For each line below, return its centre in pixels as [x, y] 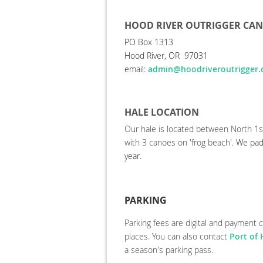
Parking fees [148, 223]
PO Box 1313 [149, 42]
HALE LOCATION [162, 112]
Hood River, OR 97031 [166, 55]
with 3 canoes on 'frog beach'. [180, 142]
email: [136, 69]
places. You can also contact [177, 236]
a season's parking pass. [171, 250]
